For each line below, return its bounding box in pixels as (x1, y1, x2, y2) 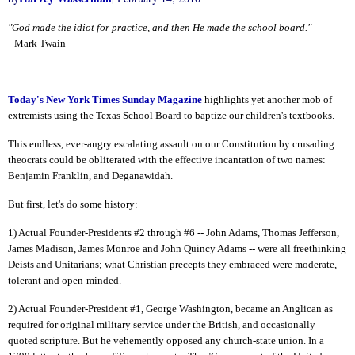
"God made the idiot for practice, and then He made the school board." (8, 21, 311, 33)
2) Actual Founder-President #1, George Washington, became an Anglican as (8, 302, 333, 315)
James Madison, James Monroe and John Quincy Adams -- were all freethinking (8, 242, 346, 254)
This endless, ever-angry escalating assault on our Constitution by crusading (8, 138, 334, 151)
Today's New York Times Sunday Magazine (8, 94, 202, 106)
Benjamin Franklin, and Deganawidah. (8, 170, 173, 182)
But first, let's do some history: (8, 197, 138, 210)
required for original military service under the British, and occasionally (8, 318, 315, 330)
